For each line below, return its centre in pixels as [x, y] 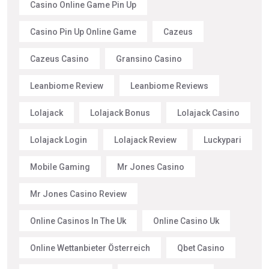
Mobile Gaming [60, 167]
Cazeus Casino [59, 59]
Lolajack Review [145, 140]
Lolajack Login [59, 140]
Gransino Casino [149, 59]
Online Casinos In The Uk [78, 221]
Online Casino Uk [186, 221]
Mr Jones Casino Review [78, 194]
